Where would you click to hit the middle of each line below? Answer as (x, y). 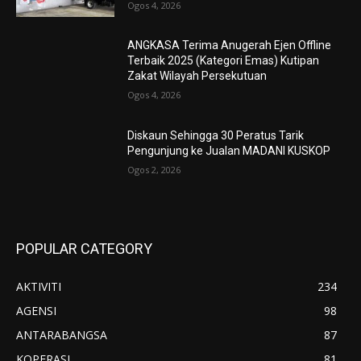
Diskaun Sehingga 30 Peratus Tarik (216, 136)
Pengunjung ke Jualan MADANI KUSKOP (229, 151)
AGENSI (36, 310)
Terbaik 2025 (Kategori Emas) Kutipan (224, 61)
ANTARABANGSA (62, 334)
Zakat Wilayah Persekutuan (197, 76)
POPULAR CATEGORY (84, 248)
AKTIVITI (39, 286)
